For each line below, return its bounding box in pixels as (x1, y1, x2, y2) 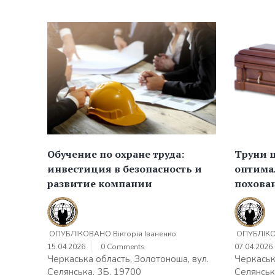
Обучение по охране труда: (47, 147, 184, 161)
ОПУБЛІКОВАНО (49, 229, 113, 239)
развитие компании (47, 177, 152, 191)
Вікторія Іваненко (113, 229, 176, 239)
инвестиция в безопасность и (47, 162, 202, 176)
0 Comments (101, 242, 145, 252)
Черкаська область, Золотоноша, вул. (47, 253, 209, 266)
